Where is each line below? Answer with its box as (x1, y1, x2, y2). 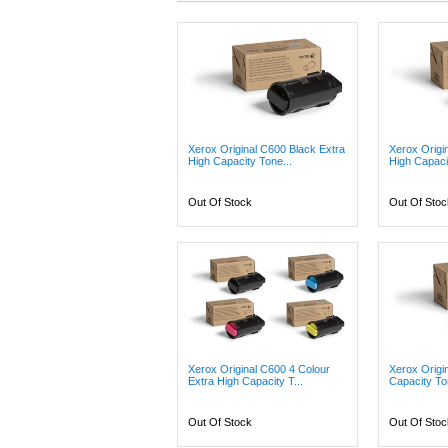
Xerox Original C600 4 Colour (188, 363, 330, 375)
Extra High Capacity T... (188, 375, 303, 387)
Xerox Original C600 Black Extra (188, 143, 345, 155)
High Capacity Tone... (188, 155, 292, 167)
